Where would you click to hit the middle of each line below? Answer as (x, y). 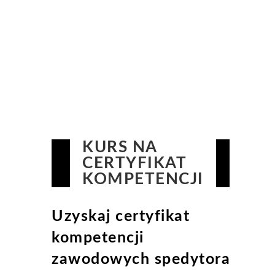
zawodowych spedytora (141, 260)
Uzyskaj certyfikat (121, 217)
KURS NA (120, 148)
